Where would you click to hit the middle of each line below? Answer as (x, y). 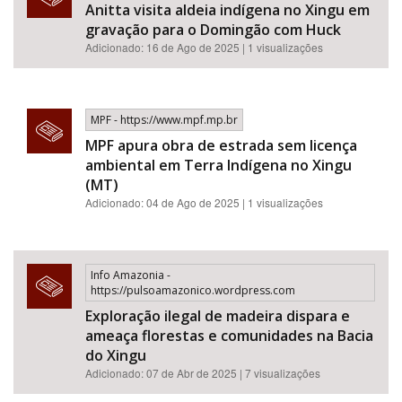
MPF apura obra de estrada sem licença (221, 145)
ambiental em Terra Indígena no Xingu (218, 165)
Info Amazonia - (131, 275)
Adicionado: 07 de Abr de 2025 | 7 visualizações (203, 373)
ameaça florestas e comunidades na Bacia (229, 336)
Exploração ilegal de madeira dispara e (218, 316)
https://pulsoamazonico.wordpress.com (193, 290)
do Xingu (116, 355)
